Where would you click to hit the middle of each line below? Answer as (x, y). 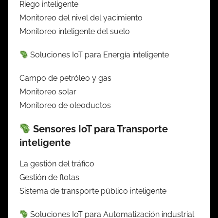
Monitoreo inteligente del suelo (75, 31)
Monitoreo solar (48, 91)
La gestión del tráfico (57, 163)
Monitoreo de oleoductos (65, 105)
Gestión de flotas (49, 177)
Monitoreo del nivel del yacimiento (81, 18)
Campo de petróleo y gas (65, 78)
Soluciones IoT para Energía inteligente (99, 54)
